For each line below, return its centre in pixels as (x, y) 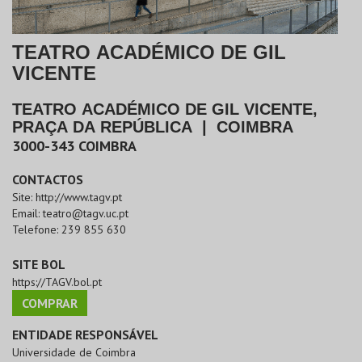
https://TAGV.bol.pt (57, 282)
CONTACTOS (48, 180)
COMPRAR (50, 303)
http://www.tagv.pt (79, 198)
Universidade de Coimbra (74, 353)
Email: (27, 214)
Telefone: (37, 230)
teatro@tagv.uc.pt (86, 214)
